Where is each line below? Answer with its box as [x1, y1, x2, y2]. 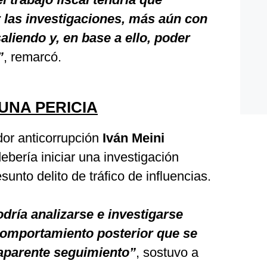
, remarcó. [4, 49, 61, 64]
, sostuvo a [136, 245, 198, 260]
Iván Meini [103, 131, 164, 145]
